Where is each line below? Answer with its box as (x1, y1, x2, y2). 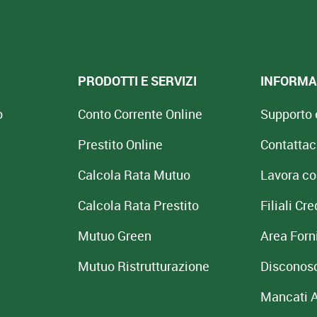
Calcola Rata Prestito (77, 197, 199, 214)
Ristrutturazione (117, 258, 209, 275)
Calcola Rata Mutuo (77, 166, 190, 183)
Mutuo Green (77, 227, 151, 244)
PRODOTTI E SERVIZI (77, 72, 197, 89)
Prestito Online (77, 136, 163, 153)
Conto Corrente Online (77, 105, 202, 122)
